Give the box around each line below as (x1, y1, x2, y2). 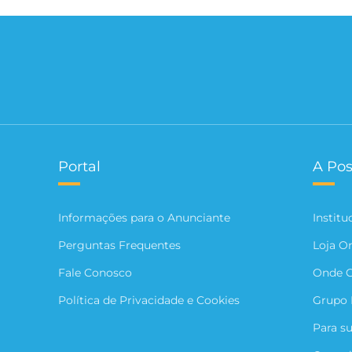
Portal (57, 157, 101, 175)
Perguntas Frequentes (57, 237, 181, 252)
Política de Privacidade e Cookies (57, 292, 240, 307)
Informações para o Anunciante (57, 210, 230, 225)
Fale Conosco (57, 265, 132, 280)
